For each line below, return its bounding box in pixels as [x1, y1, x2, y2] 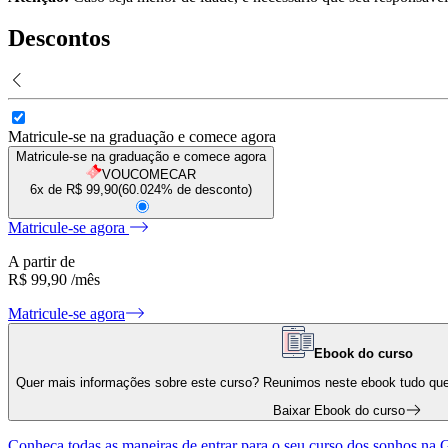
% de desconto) [161, 182, 252, 198]
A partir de [8, 253, 75, 271]
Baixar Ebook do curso [273, 403, 406, 419]
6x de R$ [30, 182, 86, 198]
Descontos [8, 25, 110, 52]
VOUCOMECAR [102, 167, 196, 183]
